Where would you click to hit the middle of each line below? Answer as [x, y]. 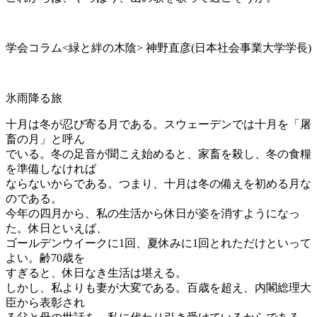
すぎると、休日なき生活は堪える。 [96, 273]
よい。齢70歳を [45, 258]
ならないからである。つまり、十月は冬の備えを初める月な [158, 184]
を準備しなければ [51, 169]
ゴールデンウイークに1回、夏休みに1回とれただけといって [158, 243]
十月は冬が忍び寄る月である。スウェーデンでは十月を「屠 [158, 125]
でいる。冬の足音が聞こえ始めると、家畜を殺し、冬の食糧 [158, 154]
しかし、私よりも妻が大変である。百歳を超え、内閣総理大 [158, 288]
